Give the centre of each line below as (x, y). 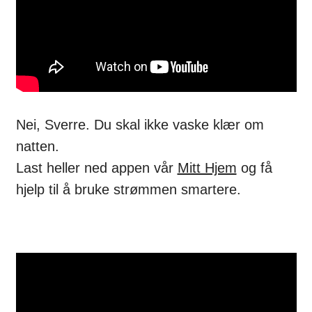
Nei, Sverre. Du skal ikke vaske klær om (140, 125)
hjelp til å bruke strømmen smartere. (128, 190)
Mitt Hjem (207, 168)
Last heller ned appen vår (96, 168)
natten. (37, 147)
